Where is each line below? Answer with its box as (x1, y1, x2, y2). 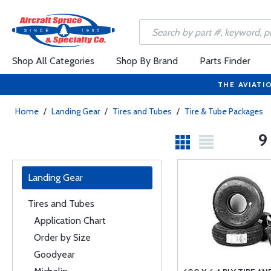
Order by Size (34, 232, 91, 243)
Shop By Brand (116, 55, 178, 67)
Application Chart (34, 215, 106, 226)
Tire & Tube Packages (184, 106, 263, 117)
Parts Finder (200, 55, 250, 67)
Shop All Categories (12, 55, 94, 67)
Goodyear (34, 249, 75, 260)
